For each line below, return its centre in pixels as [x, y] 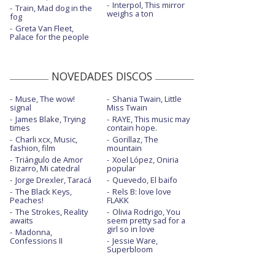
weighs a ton [130, 14]
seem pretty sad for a [146, 221]
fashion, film [33, 148]
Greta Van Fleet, [45, 29]
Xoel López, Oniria [145, 160]
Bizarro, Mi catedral [45, 168]
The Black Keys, [44, 192]
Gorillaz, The [135, 140]
